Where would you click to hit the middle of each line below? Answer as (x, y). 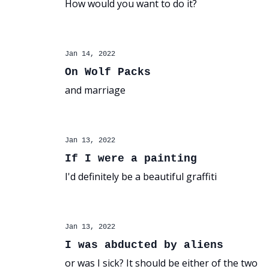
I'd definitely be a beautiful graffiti (141, 177)
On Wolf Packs (108, 72)
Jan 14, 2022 (90, 54)
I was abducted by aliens (144, 245)
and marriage (95, 90)
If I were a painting (131, 159)
